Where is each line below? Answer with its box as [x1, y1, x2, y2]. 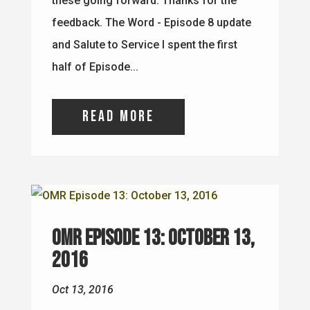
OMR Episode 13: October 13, [51, 224, 255, 252]
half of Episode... [51, 60, 138, 73]
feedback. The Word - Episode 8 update [51, 15, 251, 29]
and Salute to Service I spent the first [51, 37, 237, 51]
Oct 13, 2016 [51, 282, 113, 296]
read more [82, 107, 154, 126]
